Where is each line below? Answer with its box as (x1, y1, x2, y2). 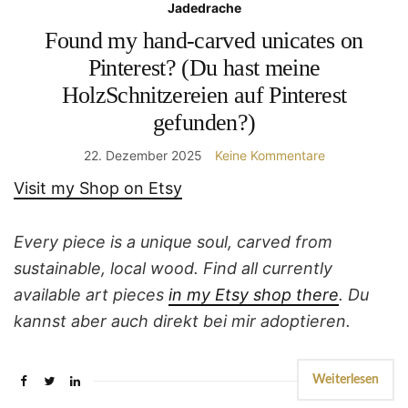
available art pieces (14, 284, 168, 304)
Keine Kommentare (214, 147, 325, 163)
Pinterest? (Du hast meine (87, 54, 321, 81)
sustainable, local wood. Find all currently (14, 258, 332, 278)
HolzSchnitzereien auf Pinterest (61, 81, 347, 108)
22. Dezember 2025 (83, 147, 202, 163)
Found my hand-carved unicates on (45, 26, 363, 54)
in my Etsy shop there (168, 284, 339, 304)
